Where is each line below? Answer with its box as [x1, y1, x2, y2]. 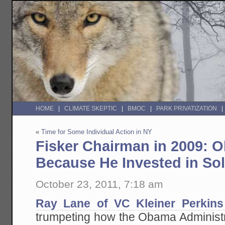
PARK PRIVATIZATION [156, 105, 217, 113]
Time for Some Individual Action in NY [41, 128, 153, 136]
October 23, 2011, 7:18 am [36, 178, 164, 190]
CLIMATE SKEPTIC [64, 105, 118, 113]
